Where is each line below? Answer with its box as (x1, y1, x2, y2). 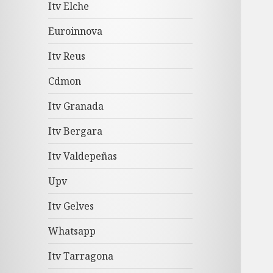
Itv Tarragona (48, 249, 114, 263)
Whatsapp (48, 224, 96, 238)
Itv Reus (48, 49, 86, 63)
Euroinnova (48, 24, 103, 38)
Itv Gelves (48, 199, 94, 213)
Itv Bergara (48, 124, 103, 138)
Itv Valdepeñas (48, 149, 118, 163)
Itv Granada (48, 99, 104, 113)
